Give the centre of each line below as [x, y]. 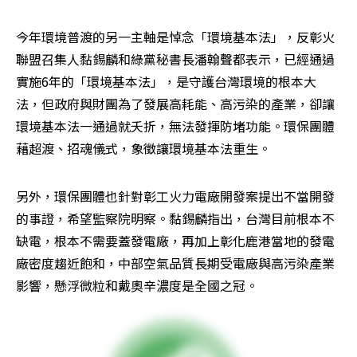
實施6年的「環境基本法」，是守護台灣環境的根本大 [166, 82]
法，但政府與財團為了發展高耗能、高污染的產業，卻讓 [175, 104]
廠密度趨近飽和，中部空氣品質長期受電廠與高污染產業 [175, 263]
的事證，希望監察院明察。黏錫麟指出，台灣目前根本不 [175, 219]
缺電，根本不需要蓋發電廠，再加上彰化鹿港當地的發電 [175, 241]
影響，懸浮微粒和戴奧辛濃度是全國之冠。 [137, 286]
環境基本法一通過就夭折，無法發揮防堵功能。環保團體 [175, 126]
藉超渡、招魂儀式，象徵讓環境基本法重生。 [143, 149]
